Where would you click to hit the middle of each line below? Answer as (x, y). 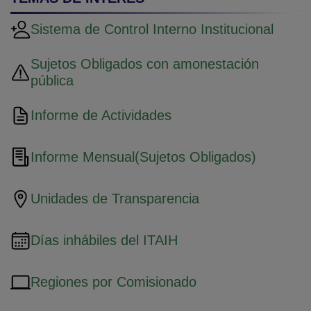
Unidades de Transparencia (115, 199)
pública (52, 81)
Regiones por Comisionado (113, 282)
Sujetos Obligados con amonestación (144, 64)
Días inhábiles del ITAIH (104, 241)
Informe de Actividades (101, 116)
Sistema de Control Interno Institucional (152, 30)
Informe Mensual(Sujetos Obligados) (143, 157)
